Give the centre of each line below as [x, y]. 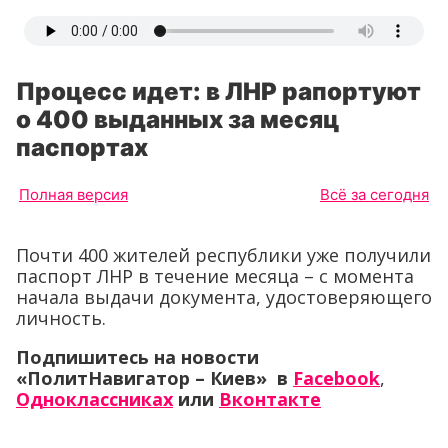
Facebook [336, 378]
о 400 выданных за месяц [177, 119]
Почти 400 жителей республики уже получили [223, 255]
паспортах [82, 147]
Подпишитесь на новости [137, 357]
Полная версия [73, 194]
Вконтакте [270, 399]
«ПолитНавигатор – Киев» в [152, 378]
